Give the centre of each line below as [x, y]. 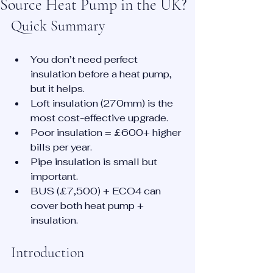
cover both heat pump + [88, 206]
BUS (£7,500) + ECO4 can [97, 191]
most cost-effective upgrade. [99, 118]
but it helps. [58, 89]
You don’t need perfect [85, 59]
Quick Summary [58, 26]
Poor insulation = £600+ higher [107, 133]
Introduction [48, 253]
